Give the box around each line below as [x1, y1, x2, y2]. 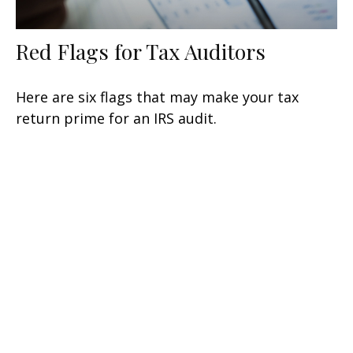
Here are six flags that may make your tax [16, 87, 299, 107]
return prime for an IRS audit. [16, 109, 217, 128]
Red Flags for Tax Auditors [16, 37, 266, 66]
